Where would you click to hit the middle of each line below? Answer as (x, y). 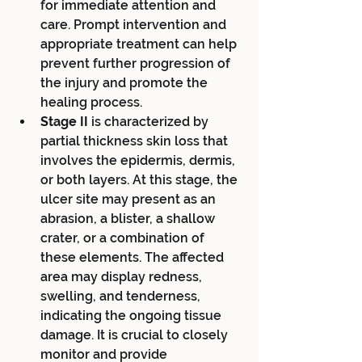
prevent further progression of (137, 63)
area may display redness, (123, 276)
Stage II (66, 121)
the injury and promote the (126, 82)
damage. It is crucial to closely (136, 335)
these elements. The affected (134, 257)
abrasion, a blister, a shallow (129, 218)
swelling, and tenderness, (122, 296)
